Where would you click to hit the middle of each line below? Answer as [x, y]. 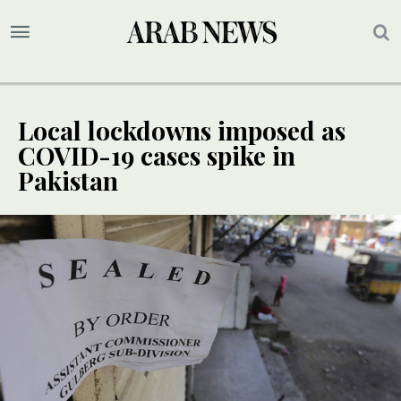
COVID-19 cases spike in [157, 156]
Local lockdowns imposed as [182, 131]
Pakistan [68, 181]
